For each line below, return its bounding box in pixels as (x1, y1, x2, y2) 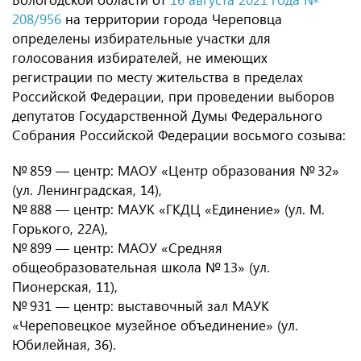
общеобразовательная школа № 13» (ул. (12, 258, 270, 276)
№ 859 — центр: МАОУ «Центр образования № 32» (12, 161, 339, 180)
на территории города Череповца (61, 10, 282, 28)
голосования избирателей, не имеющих (12, 48, 268, 67)
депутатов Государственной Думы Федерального (12, 106, 322, 125)
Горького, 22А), (12, 219, 108, 238)
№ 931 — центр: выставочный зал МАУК (12, 297, 269, 315)
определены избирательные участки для (12, 29, 271, 48)
